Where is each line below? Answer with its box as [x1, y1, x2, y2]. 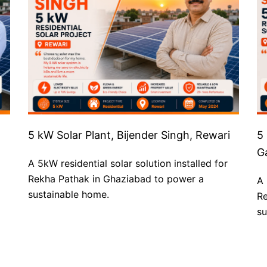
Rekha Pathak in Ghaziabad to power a [28, 173, 204, 185]
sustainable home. [28, 188, 110, 201]
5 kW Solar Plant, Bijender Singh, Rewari [28, 129, 231, 142]
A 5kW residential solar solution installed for [28, 157, 228, 170]
